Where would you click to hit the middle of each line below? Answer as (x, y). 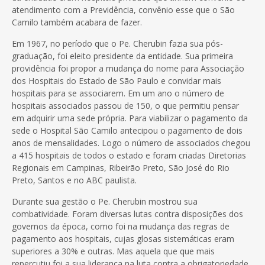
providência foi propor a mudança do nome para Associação (128, 68)
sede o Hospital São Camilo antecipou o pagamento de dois (127, 130)
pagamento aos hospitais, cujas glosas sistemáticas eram (123, 238)
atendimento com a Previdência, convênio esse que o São (123, 9)
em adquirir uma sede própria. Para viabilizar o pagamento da (130, 118)
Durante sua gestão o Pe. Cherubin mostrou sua (105, 201)
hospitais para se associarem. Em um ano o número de (118, 93)
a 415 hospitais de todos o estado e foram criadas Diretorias (129, 155)
